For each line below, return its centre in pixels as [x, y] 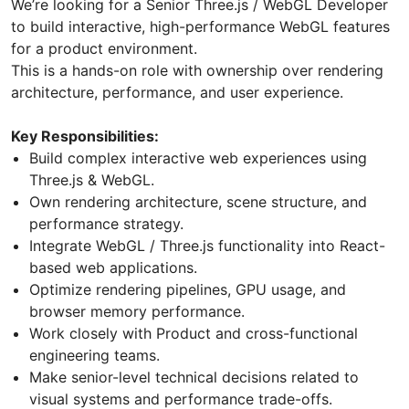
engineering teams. [94, 355]
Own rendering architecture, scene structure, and [198, 201]
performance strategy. [106, 223]
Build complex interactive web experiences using [198, 157]
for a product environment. [104, 48]
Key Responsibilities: [85, 136]
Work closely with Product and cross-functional [194, 333]
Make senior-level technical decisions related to [194, 377]
